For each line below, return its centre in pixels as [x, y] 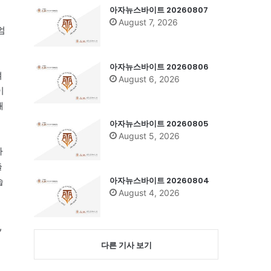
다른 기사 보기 [126, 245]
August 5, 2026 [149, 135]
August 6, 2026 [149, 79]
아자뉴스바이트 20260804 [159, 180]
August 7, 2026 [148, 22]
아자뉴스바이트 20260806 [159, 67]
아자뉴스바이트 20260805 [159, 123]
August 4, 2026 [149, 192]
